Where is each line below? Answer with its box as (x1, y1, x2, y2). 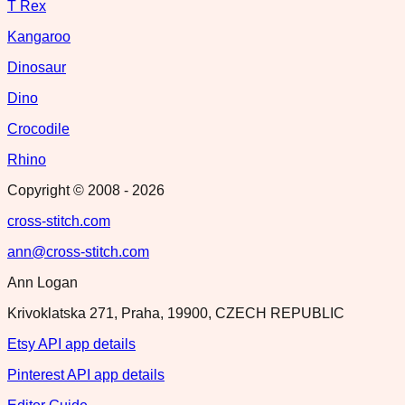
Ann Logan (7, 274, 78, 290)
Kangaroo (7, 28, 71, 44)
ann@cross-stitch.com (7, 243, 149, 259)
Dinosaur (7, 59, 66, 75)
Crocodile (7, 120, 70, 137)
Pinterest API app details (7, 366, 165, 382)
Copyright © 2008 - (7, 182, 132, 198)
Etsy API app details (7, 335, 136, 352)
